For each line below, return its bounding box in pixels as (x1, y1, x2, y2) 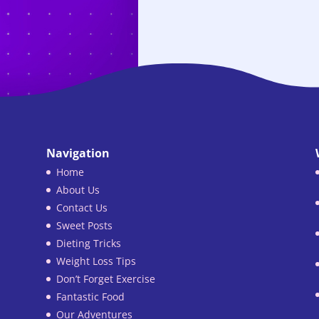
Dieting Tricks (56, 236, 121, 250)
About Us (56, 182, 100, 197)
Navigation (46, 145, 110, 161)
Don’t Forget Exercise (56, 271, 155, 286)
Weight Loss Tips (56, 253, 136, 268)
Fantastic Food (56, 289, 125, 303)
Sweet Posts (56, 218, 113, 232)
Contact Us (56, 200, 108, 214)
